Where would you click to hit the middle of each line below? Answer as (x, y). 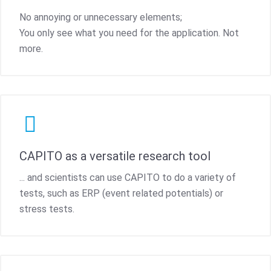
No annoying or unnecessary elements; (101, 17)
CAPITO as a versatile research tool (115, 156)
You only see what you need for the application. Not (129, 33)
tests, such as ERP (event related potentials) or (121, 193)
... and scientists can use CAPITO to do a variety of (128, 177)
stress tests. (47, 209)
